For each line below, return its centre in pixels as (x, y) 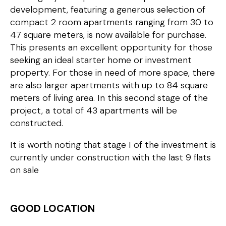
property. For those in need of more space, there (112, 73)
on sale (24, 170)
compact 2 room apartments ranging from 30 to (112, 22)
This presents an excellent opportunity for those (111, 48)
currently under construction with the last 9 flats (110, 158)
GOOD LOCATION (52, 209)
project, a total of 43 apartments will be (94, 111)
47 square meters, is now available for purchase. (108, 35)
